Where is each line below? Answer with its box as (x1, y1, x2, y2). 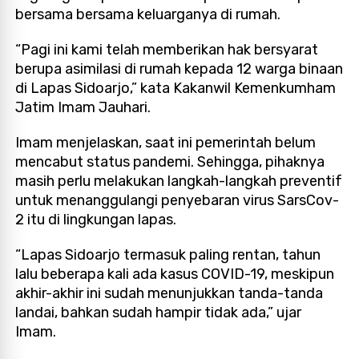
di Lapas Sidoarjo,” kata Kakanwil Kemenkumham (15, 79, 337, 97)
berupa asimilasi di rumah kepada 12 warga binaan (15, 59, 344, 78)
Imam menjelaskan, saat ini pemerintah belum (15, 133, 317, 151)
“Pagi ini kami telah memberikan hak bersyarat (15, 40, 319, 58)
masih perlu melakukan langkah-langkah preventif (15, 171, 343, 190)
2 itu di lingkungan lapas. (15, 210, 177, 228)
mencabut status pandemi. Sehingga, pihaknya (15, 152, 325, 171)
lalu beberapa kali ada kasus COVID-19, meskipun (15, 264, 335, 283)
